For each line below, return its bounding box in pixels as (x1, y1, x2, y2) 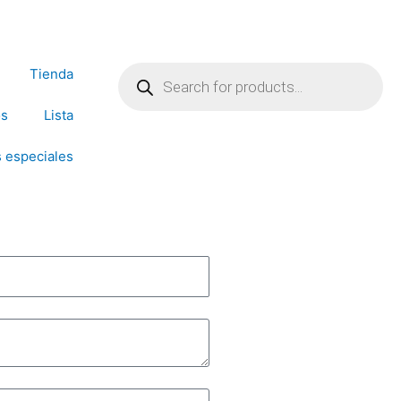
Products (117, 51, 175, 68)
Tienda (30, 65, 73, 82)
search (117, 64, 160, 81)
